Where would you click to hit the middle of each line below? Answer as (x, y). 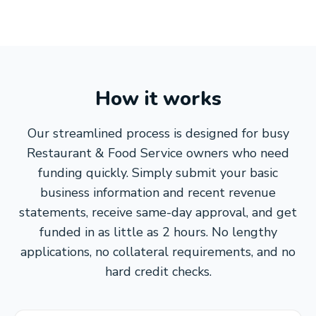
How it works (158, 99)
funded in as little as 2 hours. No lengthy (158, 232)
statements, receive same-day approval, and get (158, 212)
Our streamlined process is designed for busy (158, 133)
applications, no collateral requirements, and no (158, 252)
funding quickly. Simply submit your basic (158, 173)
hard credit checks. (158, 272)
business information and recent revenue (158, 193)
